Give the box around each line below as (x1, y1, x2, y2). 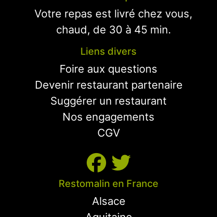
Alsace (92, 195, 125, 207)
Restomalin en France (59, 178, 158, 189)
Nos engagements (62, 110, 155, 123)
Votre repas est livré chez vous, (34, 7, 192, 20)
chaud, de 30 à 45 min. (56, 23, 171, 36)
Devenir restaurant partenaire (34, 78, 183, 91)
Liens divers (80, 46, 137, 57)
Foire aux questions (60, 62, 157, 75)
